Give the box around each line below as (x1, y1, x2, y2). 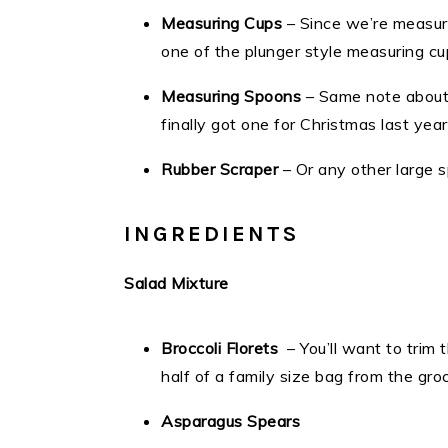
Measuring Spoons (161, 86, 301, 106)
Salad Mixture (124, 273, 229, 293)
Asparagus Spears (161, 411, 300, 431)
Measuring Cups (161, 13, 282, 33)
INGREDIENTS (124, 221, 299, 247)
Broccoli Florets (161, 338, 278, 358)
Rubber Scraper (161, 159, 278, 179)
